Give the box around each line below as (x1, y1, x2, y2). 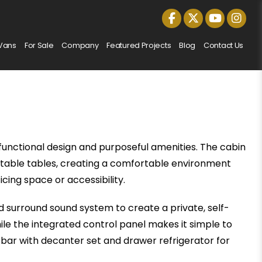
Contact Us (204, 40, 244, 51)
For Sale (24, 40, 54, 51)
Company (61, 40, 99, 51)
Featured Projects (106, 40, 171, 51)
